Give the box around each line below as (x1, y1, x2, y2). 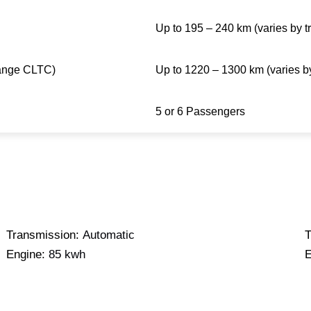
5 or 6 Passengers (155, 105, 245, 117)
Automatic (82, 228, 135, 242)
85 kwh (48, 248, 85, 262)
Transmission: (6, 228, 79, 242)
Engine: (6, 248, 45, 262)
